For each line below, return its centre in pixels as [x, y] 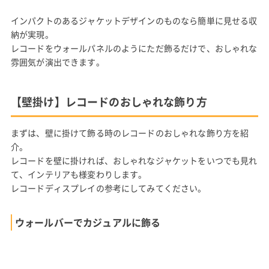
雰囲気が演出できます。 [57, 62]
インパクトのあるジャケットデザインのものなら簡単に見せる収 [134, 21]
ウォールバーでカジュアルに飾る [88, 222]
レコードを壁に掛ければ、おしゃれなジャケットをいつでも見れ [134, 161]
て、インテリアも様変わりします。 [79, 174]
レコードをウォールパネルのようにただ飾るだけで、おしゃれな [134, 48]
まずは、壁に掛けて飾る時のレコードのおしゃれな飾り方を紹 [130, 133]
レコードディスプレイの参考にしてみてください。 [108, 188]
